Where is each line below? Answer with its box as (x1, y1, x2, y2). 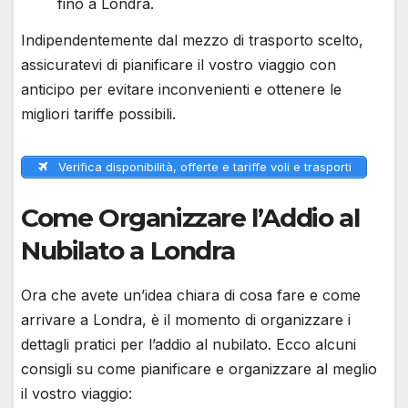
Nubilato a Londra (21, 235, 235, 267)
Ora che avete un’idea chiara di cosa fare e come (21, 286, 361, 304)
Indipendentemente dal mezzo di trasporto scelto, (21, 30, 363, 49)
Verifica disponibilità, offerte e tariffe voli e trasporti (54, 158, 352, 174)
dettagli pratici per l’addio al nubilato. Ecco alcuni (21, 335, 356, 353)
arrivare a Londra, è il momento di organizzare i (21, 311, 351, 329)
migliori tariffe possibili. (21, 104, 176, 123)
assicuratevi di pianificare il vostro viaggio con (21, 55, 336, 74)
